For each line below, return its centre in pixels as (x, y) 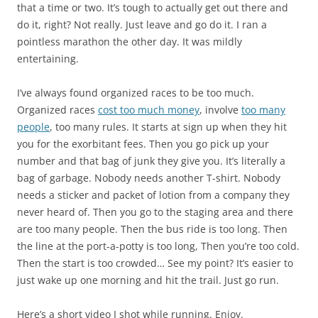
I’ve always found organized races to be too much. (136, 92)
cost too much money (149, 109)
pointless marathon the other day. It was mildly (130, 41)
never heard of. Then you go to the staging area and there (155, 212)
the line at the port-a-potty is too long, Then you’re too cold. (158, 246)
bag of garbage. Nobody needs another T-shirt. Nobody (149, 177)
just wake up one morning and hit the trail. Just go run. (149, 280)
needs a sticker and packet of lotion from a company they (153, 194)
